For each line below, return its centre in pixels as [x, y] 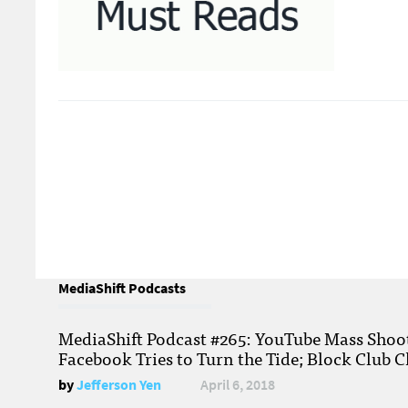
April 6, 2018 [238, 385]
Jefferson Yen [119, 385]
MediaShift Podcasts [122, 289]
